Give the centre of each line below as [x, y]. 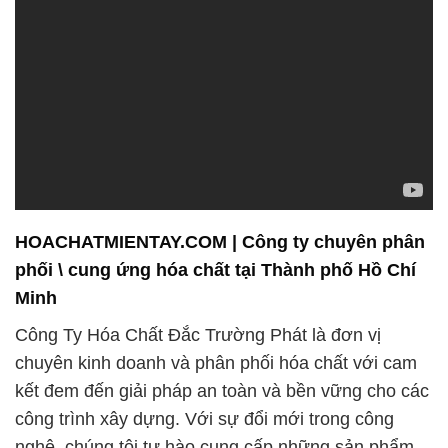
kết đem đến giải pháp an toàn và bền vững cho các [222, 390]
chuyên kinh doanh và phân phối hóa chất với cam [216, 362]
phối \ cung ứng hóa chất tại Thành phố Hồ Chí [215, 270]
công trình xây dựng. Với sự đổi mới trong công [204, 418]
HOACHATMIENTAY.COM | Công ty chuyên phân [220, 242]
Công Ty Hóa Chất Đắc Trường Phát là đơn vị [198, 334]
